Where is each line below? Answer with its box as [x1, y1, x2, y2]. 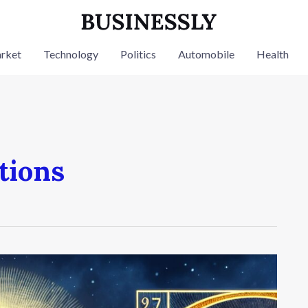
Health [256, 47, 289, 60]
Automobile [178, 47, 234, 60]
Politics [120, 47, 156, 60]
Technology [43, 47, 98, 60]
